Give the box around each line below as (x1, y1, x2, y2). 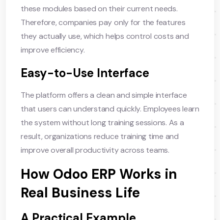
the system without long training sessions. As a (21, 117, 184, 128)
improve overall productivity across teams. (21, 144, 169, 155)
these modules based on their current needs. (21, 3, 178, 14)
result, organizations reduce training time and (21, 131, 179, 141)
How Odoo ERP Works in (21, 165, 177, 183)
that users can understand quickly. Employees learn (21, 103, 200, 114)
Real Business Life (21, 183, 140, 202)
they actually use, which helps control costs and (21, 30, 189, 41)
